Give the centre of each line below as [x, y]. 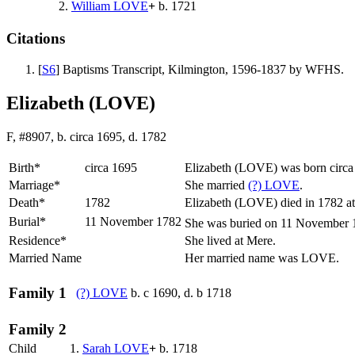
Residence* [38, 240]
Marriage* [34, 185]
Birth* [25, 167]
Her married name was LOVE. [263, 258]
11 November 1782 [133, 221]
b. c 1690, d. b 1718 [179, 292]
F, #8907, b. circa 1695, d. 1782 [86, 136]
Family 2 [38, 329]
